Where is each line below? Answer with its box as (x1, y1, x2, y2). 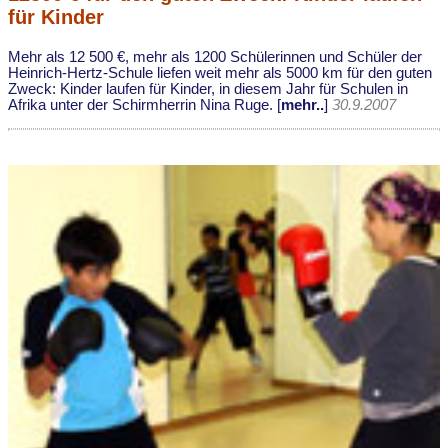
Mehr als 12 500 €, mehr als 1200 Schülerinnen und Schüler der (8, 49, 422, 66)
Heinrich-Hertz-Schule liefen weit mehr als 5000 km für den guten (8, 65, 432, 82)
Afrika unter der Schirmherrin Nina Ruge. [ (8, 97, 281, 114)
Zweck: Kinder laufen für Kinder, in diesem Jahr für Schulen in (8, 81, 408, 98)
